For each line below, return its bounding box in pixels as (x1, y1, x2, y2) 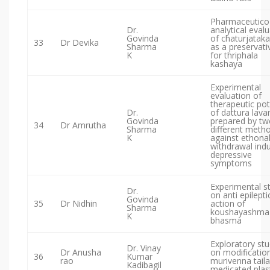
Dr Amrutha (60, 119, 106, 131)
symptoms (210, 157, 252, 169)
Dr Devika (60, 37, 99, 49)
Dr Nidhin (60, 198, 97, 210)
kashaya (210, 58, 242, 70)
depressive (210, 149, 252, 161)
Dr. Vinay (127, 242, 161, 254)
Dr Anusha (60, 246, 101, 259)
